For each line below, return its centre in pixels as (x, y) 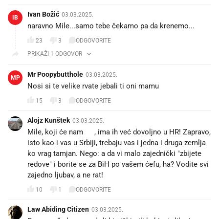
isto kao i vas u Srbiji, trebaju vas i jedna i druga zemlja (117, 143)
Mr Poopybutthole (55, 75)
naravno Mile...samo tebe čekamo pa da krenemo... (111, 26)
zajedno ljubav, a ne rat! (65, 175)
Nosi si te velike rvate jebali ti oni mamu (93, 86)
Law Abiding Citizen (58, 209)
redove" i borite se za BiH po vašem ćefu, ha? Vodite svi (118, 164)
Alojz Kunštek (49, 120)
